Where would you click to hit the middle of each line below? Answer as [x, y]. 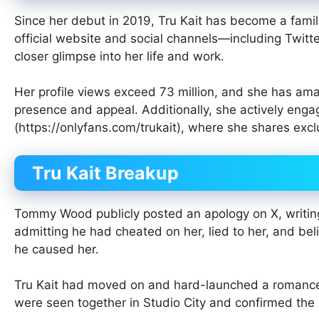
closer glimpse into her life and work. [119, 56]
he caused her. [57, 249]
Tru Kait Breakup [105, 173]
